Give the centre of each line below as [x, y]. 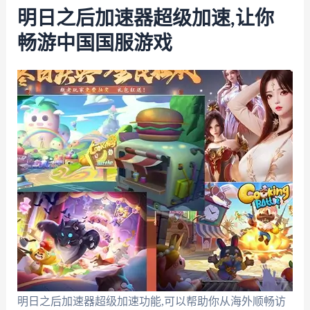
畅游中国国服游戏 [94, 43]
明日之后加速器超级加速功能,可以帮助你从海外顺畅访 [151, 301]
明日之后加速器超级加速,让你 [145, 18]
